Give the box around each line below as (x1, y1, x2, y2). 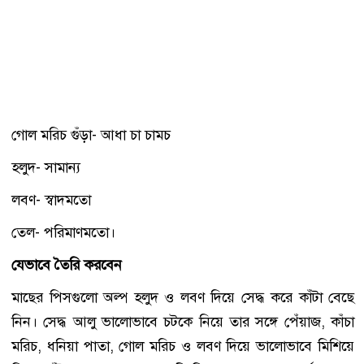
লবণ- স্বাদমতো (11, 189, 91, 210)
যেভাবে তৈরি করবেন (11, 254, 122, 275)
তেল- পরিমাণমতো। (11, 222, 115, 242)
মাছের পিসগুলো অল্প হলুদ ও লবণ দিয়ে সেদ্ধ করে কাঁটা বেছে (11, 287, 354, 307)
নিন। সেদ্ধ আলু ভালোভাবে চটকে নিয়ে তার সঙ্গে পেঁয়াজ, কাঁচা (11, 311, 354, 331)
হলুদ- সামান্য (11, 157, 80, 177)
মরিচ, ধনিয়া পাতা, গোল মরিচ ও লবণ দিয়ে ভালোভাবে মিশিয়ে (11, 336, 354, 356)
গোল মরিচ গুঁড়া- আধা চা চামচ (11, 124, 171, 145)
